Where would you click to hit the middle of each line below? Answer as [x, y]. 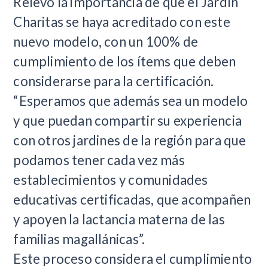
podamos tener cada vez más [99, 160]
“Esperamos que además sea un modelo [131, 100]
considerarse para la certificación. [114, 81]
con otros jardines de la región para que [130, 140]
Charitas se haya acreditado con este [122, 22]
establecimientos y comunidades [111, 179]
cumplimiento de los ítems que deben [125, 61]
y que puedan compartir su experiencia [128, 120]
